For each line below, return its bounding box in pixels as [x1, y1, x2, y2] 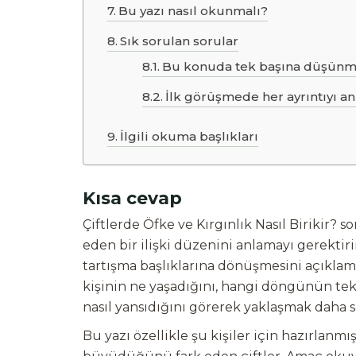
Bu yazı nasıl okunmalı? [118, 3, 269, 18]
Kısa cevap [83, 188, 182, 208]
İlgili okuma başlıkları [120, 129, 259, 144]
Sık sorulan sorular [120, 33, 239, 48]
